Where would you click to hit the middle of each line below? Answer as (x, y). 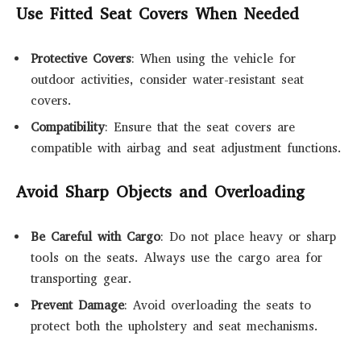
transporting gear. (81, 279)
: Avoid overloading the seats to (218, 305)
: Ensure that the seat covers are (200, 127)
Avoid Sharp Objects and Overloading (160, 193)
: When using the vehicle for (214, 59)
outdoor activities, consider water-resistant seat (167, 80)
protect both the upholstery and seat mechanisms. (174, 326)
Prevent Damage (77, 305)
